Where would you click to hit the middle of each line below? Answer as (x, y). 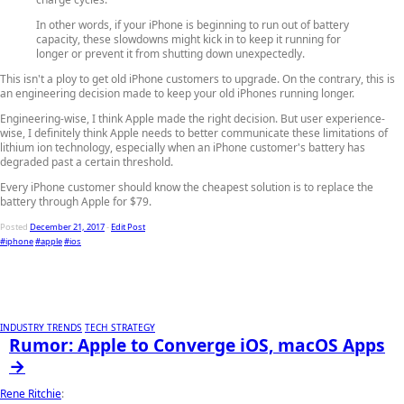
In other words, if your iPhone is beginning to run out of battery (193, 24)
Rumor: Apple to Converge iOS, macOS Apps (197, 344)
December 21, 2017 (67, 226)
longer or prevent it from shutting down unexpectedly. (170, 53)
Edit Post (128, 226)
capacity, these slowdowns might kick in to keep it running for (188, 39)
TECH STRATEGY (120, 327)
